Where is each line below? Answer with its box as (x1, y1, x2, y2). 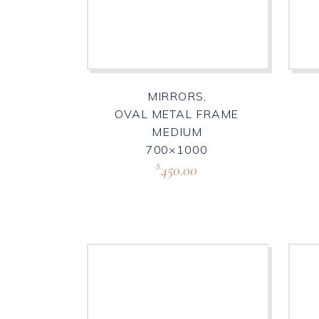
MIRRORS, (147, 89, 206, 104)
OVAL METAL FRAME (115, 107, 239, 122)
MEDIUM (152, 125, 202, 140)
